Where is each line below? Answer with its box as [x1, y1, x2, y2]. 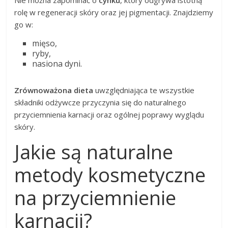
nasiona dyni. [32, 58, 82, 70]
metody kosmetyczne [14, 161, 206, 188]
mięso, [32, 38, 58, 49]
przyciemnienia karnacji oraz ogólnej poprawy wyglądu [14, 109, 205, 120]
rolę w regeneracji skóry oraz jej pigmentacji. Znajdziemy [14, 7, 214, 18]
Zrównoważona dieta [14, 85, 94, 96]
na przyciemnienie [14, 184, 177, 211]
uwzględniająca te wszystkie [93, 85, 195, 96]
